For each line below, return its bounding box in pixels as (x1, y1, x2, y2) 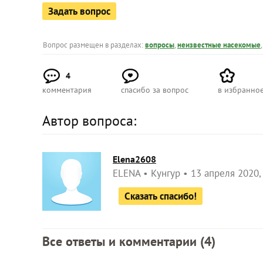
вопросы (145, 39, 174, 50)
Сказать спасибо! (124, 189, 197, 203)
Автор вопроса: (42, 111, 136, 130)
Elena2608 (113, 153, 156, 165)
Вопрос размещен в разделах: (43, 39, 145, 50)
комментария (42, 84, 92, 95)
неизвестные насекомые (177, 39, 261, 50)
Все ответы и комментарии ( (42, 232, 204, 249)
